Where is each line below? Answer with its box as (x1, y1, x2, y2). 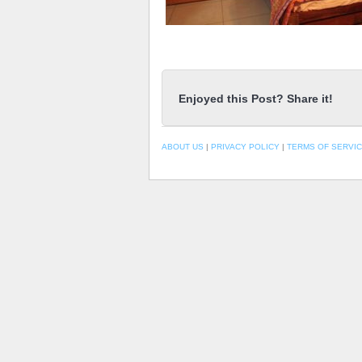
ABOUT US (161, 142, 204, 151)
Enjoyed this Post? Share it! (178, 92, 333, 105)
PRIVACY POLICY (210, 142, 282, 151)
